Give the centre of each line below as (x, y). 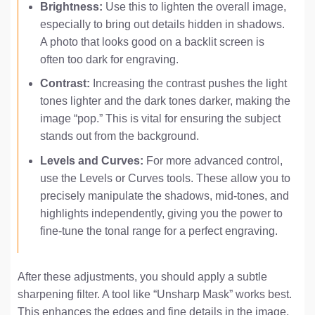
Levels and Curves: (91, 160)
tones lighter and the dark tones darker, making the (165, 101)
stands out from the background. (119, 136)
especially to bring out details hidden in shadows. (162, 24)
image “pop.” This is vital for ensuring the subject (160, 119)
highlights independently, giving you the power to (161, 213)
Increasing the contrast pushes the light (188, 84)
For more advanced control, (213, 160)
